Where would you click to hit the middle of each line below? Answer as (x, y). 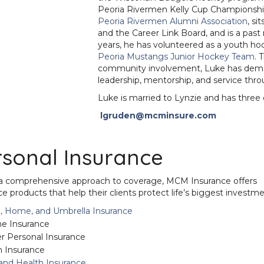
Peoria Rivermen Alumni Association (172, 21)
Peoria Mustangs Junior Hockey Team (176, 57)
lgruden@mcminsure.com (158, 115)
